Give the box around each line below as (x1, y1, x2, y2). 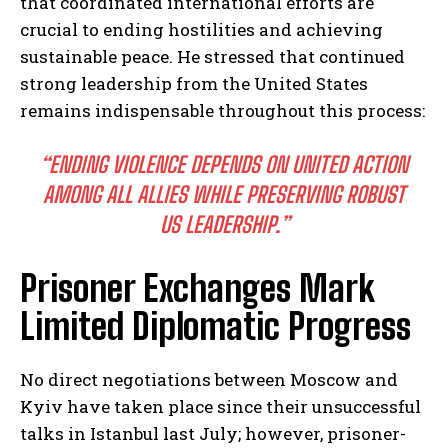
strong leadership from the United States (20, 71, 368, 95)
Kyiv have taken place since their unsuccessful (20, 394, 421, 418)
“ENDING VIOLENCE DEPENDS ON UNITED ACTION (40, 150, 408, 178)
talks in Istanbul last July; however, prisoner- (20, 421, 406, 445)
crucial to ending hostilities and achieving (20, 17, 383, 41)
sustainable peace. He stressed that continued (20, 44, 405, 68)
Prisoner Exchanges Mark (20, 266, 375, 310)
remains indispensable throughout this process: (20, 98, 425, 122)
